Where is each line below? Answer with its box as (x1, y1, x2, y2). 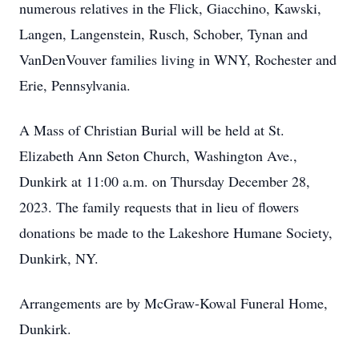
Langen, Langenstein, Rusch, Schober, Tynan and (19, 24, 308, 43)
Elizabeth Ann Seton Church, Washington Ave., (19, 146, 297, 165)
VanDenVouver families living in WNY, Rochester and (19, 50, 337, 69)
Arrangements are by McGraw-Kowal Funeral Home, (19, 293, 328, 313)
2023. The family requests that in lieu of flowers (19, 197, 299, 216)
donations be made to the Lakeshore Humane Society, (19, 223, 333, 242)
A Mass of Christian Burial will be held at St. (19, 120, 284, 139)
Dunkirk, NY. (19, 248, 99, 268)
